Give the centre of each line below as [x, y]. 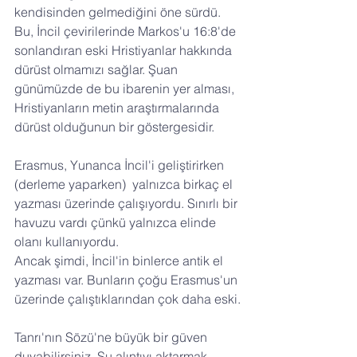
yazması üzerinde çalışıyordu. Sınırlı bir [127, 204]
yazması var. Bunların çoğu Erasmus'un [127, 280]
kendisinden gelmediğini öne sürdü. [119, 12]
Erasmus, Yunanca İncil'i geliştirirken [121, 165]
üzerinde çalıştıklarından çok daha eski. [127, 299]
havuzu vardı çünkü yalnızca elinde [117, 223]
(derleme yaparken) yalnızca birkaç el [125, 184]
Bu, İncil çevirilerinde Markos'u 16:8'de [127, 31]
